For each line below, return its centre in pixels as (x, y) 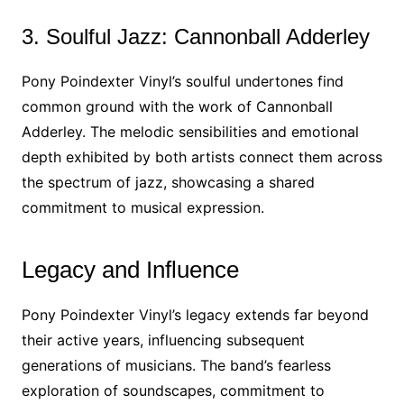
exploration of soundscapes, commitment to (173, 390)
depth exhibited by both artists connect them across (202, 157)
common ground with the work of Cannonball (177, 106)
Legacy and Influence (130, 270)
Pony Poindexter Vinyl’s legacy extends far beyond (195, 315)
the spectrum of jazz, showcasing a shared (168, 182)
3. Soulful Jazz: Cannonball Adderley (195, 37)
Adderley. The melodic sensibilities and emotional (190, 132)
